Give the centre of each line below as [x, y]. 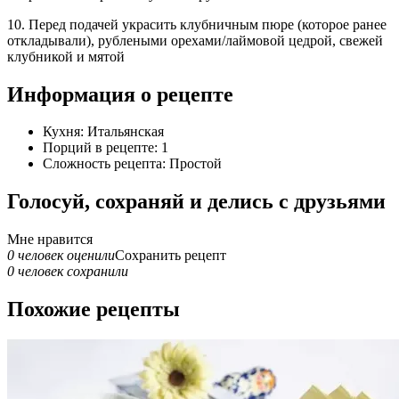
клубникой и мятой [66, 56]
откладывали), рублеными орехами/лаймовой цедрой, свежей [195, 40]
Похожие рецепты [94, 309]
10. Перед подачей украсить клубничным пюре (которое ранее [197, 24]
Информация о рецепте [120, 94]
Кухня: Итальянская [103, 132]
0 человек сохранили [68, 272]
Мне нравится [50, 240]
